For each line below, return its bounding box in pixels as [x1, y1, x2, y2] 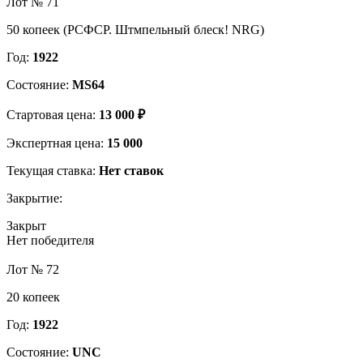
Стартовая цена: [6, 107, 99, 122]
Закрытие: [6, 190, 62, 205]
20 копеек [6, 289, 60, 304]
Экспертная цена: [6, 135, 107, 150]
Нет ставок [99, 163, 164, 177]
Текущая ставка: [6, 163, 99, 177]
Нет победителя [6, 233, 94, 247]
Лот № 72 [6, 262, 59, 276]
